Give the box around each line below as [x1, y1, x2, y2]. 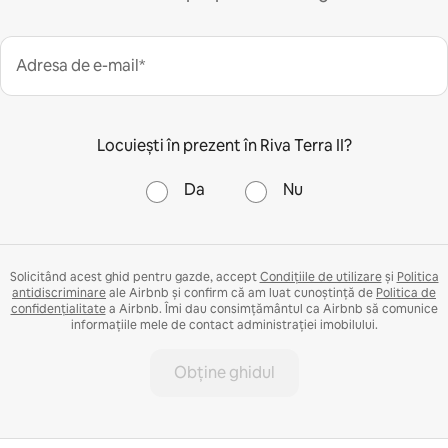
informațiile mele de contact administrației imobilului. [70, 316, 378, 333]
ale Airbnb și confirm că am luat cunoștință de [106, 284, 376, 301]
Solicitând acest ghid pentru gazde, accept [9, 268, 260, 285]
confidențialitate [10, 300, 106, 317]
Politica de [376, 284, 436, 301]
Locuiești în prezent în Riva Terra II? [96, 134, 352, 156]
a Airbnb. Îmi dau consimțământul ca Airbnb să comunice [105, 300, 438, 317]
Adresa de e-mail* [16, 54, 145, 76]
